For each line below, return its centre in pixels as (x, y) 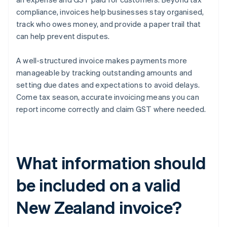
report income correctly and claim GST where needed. (111, 109)
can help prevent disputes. (63, 36)
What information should (111, 163)
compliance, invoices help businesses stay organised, (110, 12)
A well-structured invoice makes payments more (102, 61)
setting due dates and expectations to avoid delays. (108, 85)
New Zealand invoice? (99, 207)
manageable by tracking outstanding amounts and (104, 73)
